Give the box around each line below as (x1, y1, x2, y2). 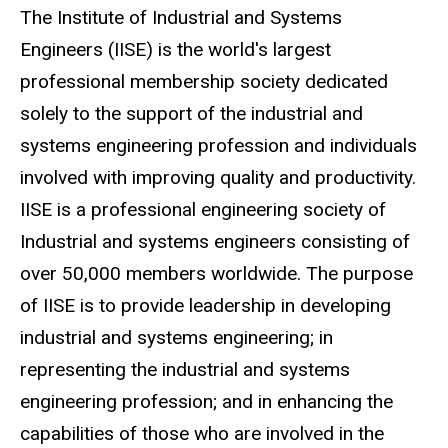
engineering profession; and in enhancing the (20, 390, 393, 414)
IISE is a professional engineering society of (20, 198, 386, 222)
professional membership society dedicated (20, 70, 388, 94)
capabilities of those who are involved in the (20, 422, 384, 446)
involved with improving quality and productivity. (20, 166, 416, 190)
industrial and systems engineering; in (20, 326, 333, 350)
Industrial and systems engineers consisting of (20, 230, 410, 254)
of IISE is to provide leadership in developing (20, 294, 391, 318)
